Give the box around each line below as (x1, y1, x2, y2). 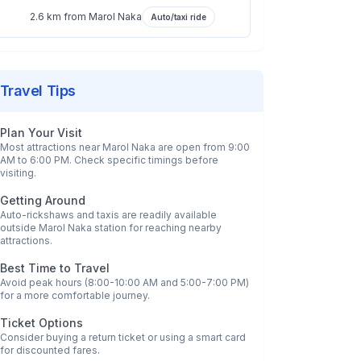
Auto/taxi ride (150, 12, 206, 22)
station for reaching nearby (91, 222, 222, 234)
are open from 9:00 (155, 141, 250, 153)
